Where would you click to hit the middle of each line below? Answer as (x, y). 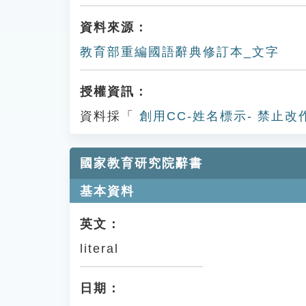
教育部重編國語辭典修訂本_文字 (180, 52)
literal (99, 249)
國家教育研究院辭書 (141, 163)
